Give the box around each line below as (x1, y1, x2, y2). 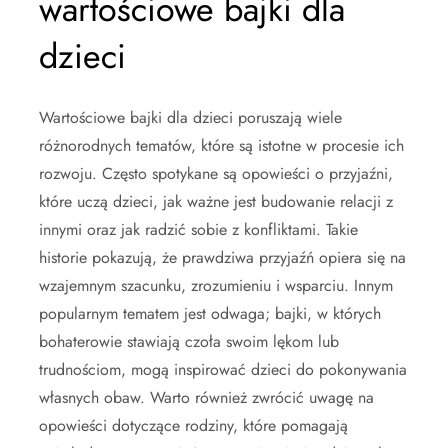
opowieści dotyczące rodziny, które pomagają (39, 413, 348, 437)
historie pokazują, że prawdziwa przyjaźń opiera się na (39, 245, 406, 269)
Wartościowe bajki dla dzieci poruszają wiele (39, 105, 342, 129)
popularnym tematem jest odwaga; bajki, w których (39, 301, 381, 325)
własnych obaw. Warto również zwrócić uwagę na (39, 385, 374, 409)
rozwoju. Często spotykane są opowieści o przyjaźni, (39, 161, 393, 185)
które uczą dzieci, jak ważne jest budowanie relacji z (39, 189, 393, 213)
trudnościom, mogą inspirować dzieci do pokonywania (39, 357, 407, 381)
